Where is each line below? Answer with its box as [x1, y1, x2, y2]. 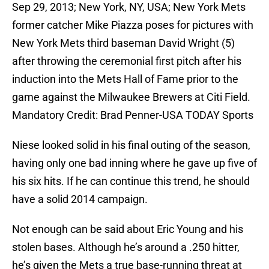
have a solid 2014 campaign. [12, 193, 148, 206]
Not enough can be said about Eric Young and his [12, 223, 243, 236]
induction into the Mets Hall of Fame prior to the [12, 73, 238, 86]
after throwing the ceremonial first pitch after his [12, 55, 241, 68]
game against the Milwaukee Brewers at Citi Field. [12, 91, 250, 104]
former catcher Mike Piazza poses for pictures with [12, 19, 253, 32]
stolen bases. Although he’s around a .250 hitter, [12, 241, 240, 254]
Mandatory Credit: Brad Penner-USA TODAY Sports [12, 109, 253, 122]
